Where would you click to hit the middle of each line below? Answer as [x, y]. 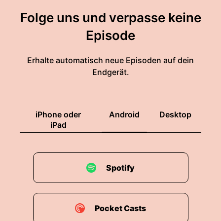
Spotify [120, 168]
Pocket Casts [120, 208]
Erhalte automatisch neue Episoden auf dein [110, 60]
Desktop [175, 114]
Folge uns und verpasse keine [110, 18]
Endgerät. [110, 72]
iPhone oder [58, 114]
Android [124, 114]
